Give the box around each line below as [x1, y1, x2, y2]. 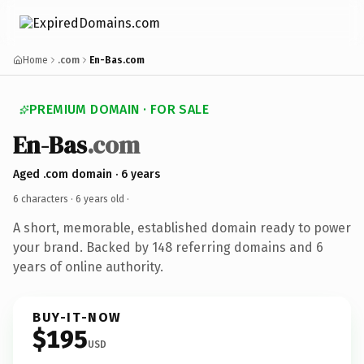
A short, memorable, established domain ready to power [13, 219, 351, 236]
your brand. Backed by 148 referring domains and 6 [13, 239, 323, 255]
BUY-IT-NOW [32, 309, 122, 325]
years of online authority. [13, 258, 163, 275]
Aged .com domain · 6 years [13, 167, 160, 181]
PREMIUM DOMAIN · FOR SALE [29, 102, 209, 117]
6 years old [76, 193, 124, 205]
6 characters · [13, 193, 76, 205]
